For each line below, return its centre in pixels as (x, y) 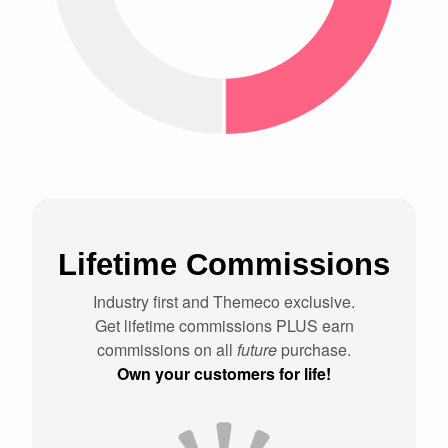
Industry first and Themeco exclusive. (224, 301)
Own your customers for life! (224, 373)
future (257, 349)
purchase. (314, 349)
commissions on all (167, 349)
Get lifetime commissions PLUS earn (224, 325)
